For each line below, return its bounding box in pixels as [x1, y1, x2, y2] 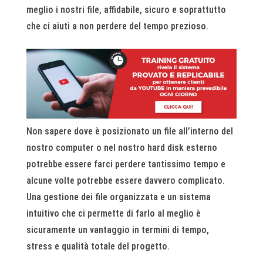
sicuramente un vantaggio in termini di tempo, [26, 224, 209, 236]
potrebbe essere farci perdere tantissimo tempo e [26, 159, 225, 170]
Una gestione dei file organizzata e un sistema [26, 191, 211, 203]
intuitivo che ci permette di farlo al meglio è [26, 208, 201, 220]
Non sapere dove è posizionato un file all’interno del [26, 126, 233, 137]
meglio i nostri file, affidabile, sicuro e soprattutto [26, 4, 226, 15]
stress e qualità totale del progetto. [26, 241, 170, 252]
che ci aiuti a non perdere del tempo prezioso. [26, 21, 208, 32]
